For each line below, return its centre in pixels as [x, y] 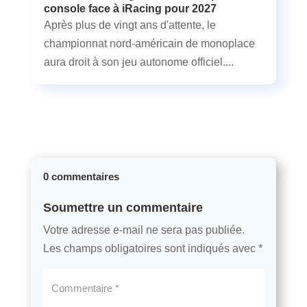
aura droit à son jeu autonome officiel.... [138, 62]
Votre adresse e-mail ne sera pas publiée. [144, 230]
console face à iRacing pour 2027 [130, 8]
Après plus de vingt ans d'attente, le [130, 25]
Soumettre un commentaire [123, 207]
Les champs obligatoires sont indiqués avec [150, 248]
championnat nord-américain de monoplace [149, 43]
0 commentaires [81, 176]
